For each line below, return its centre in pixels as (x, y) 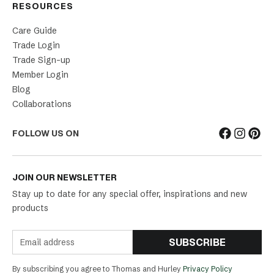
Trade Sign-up (41, 60)
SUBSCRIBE (197, 242)
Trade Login (36, 46)
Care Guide (35, 31)
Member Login (40, 75)
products (30, 208)
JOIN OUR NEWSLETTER (65, 178)
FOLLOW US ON (46, 133)
